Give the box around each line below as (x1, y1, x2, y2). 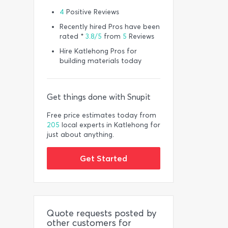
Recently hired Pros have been (60, 22, 160, 31)
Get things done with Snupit (47, 92, 151, 102)
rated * (60, 32, 85, 41)
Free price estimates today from (47, 111, 156, 120)
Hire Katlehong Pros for (60, 47, 137, 55)
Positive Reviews (64, 8, 119, 16)
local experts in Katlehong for (60, 121, 160, 129)
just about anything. (47, 130, 114, 139)
